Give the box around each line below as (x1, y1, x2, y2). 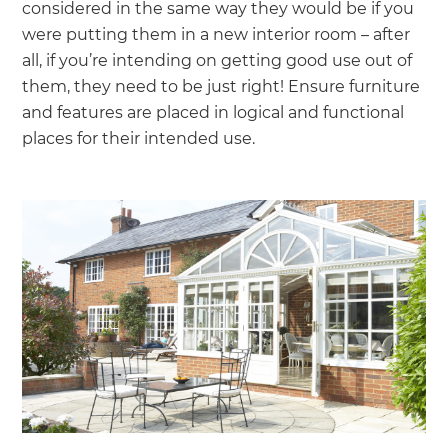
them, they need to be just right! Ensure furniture (22, 77, 421, 97)
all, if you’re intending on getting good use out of (22, 51, 413, 71)
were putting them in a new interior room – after (22, 25, 411, 45)
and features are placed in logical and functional (22, 103, 405, 123)
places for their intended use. (22, 129, 256, 149)
